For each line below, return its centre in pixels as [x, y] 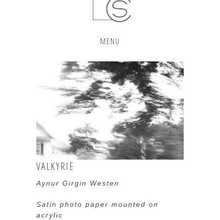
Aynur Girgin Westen [78, 183]
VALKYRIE [55, 166]
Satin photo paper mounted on [97, 205]
